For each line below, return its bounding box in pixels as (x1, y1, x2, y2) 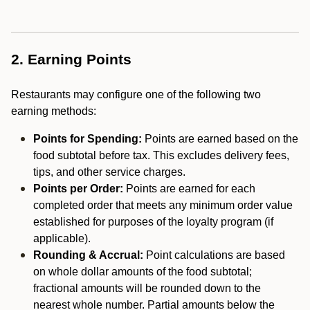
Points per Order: (33, 183, 123, 194)
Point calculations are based (146, 249, 285, 261)
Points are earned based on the (142, 133, 298, 145)
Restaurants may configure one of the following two (11, 89, 261, 100)
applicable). (33, 232, 91, 244)
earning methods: (11, 105, 96, 117)
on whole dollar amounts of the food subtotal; (33, 266, 252, 277)
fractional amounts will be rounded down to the (33, 282, 261, 294)
